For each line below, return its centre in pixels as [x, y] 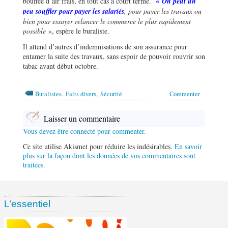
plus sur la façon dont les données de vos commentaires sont [109, 156]
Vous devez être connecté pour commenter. [84, 131]
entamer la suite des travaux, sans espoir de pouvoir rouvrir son [114, 56]
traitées [33, 165]
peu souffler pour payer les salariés [74, 11]
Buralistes [48, 94]
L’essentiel [27, 204]
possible [34, 31]
